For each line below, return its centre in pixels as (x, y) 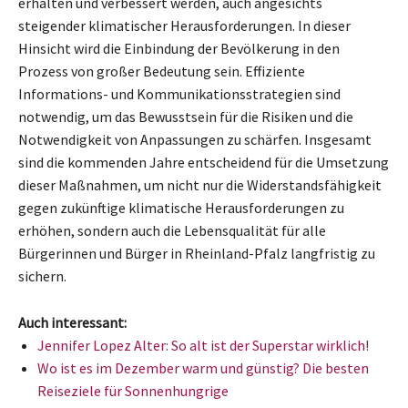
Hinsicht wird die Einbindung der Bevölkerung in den (179, 48)
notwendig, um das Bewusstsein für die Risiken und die (186, 117)
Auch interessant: (72, 322)
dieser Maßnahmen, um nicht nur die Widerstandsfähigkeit (200, 185)
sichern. (42, 276)
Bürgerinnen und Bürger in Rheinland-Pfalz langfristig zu (197, 253)
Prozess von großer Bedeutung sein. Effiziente (162, 71)
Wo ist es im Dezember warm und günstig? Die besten (203, 368)
